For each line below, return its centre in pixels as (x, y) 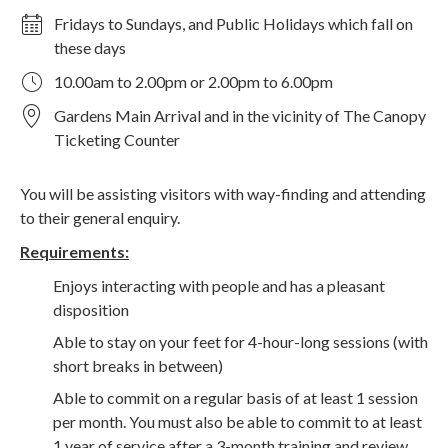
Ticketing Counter (117, 139)
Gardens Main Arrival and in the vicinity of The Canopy (240, 115)
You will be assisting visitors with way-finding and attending (223, 193)
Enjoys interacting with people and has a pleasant (219, 285)
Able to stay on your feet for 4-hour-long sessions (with (240, 341)
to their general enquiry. (100, 217)
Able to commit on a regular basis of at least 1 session (235, 397)
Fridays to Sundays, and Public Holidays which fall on (233, 23)
